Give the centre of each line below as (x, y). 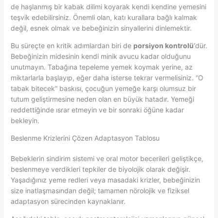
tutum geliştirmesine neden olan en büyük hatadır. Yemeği (102, 99)
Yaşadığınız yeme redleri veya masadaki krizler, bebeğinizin (105, 180)
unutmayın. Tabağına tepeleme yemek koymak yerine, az (101, 67)
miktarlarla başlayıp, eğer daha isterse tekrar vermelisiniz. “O (107, 77)
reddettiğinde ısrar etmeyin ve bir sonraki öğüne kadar (97, 109)
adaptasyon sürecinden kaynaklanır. (68, 201)
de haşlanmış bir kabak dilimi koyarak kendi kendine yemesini (108, 6)
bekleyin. (25, 120)
